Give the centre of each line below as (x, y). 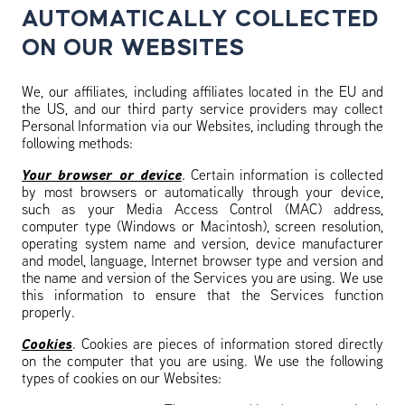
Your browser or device (102, 176)
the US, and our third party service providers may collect (202, 110)
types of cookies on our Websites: (122, 380)
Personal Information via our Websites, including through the (202, 127)
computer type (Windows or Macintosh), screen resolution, (202, 228)
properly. (48, 314)
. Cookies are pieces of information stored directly (228, 345)
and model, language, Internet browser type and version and (202, 262)
